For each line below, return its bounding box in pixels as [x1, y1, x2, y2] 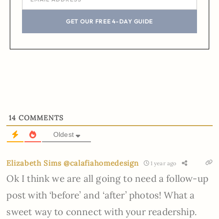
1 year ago [149, 159, 176, 167]
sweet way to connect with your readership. [6, 206, 197, 218]
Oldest [53, 131, 74, 139]
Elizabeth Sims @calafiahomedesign [6, 158, 139, 168]
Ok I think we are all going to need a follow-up [6, 173, 208, 185]
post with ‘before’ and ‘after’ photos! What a [6, 189, 195, 201]
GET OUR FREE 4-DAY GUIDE [66, 18, 153, 25]
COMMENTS [16, 113, 64, 123]
